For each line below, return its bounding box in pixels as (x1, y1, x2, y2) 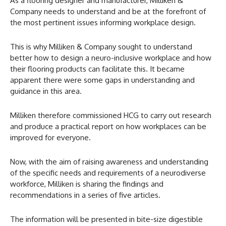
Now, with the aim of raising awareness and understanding (10, 156, 208, 166)
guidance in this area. (10, 86, 82, 96)
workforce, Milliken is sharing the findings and (10, 179, 163, 189)
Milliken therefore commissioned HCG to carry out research (10, 110, 211, 120)
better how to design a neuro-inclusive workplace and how (10, 52, 211, 63)
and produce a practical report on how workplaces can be (10, 121, 206, 131)
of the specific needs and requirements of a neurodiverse (10, 167, 206, 178)
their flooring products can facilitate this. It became (10, 64, 185, 74)
